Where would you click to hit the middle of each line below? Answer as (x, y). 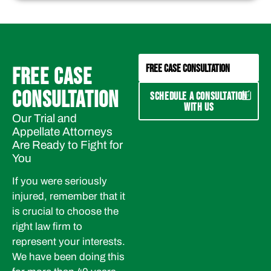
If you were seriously (60, 181)
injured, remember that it (69, 197)
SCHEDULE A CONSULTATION (199, 96)
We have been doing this (68, 257)
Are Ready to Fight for (67, 145)
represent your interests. (69, 242)
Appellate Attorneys (62, 131)
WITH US (199, 107)
